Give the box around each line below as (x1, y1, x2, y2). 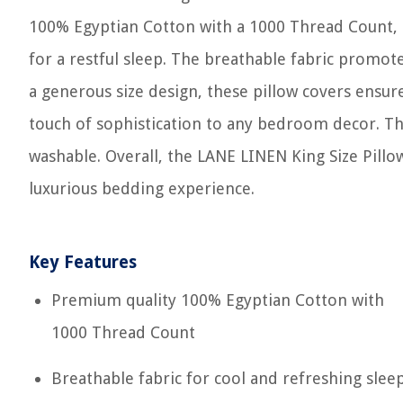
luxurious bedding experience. (29, 179, 255, 198)
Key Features (29, 252, 137, 273)
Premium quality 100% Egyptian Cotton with (51, 291, 384, 309)
